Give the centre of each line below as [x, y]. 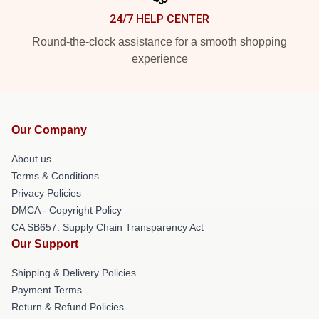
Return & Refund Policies [68, 307]
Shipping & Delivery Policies [74, 273]
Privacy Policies [46, 193]
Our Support [45, 244]
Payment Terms [47, 290]
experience [159, 59]
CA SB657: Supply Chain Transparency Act [108, 228]
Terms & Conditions [55, 176]
